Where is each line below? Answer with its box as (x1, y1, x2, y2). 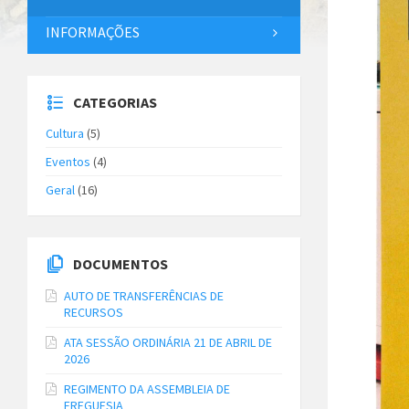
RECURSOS (64, 304, 123, 320)
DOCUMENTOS (73, 255, 168, 273)
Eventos (46, 153, 90, 170)
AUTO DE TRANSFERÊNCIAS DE (64, 288, 224, 304)
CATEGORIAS (73, 93, 157, 111)
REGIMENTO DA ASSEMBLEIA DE (64, 381, 230, 397)
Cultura (46, 125, 84, 142)
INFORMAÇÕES (46, 23, 140, 41)
